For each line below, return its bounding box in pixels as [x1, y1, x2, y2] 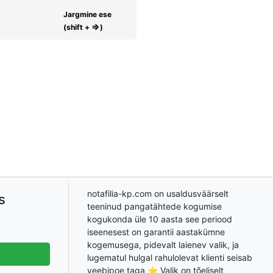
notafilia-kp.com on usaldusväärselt [87, 188, 229, 199]
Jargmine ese [63, 10, 112, 19]
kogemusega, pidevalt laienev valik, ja [87, 239, 239, 250]
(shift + [63, 23, 91, 32]
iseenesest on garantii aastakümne [87, 226, 225, 237]
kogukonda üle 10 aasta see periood [87, 213, 232, 224]
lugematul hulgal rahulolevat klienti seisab [87, 252, 252, 263]
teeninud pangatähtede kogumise [87, 200, 222, 211]
